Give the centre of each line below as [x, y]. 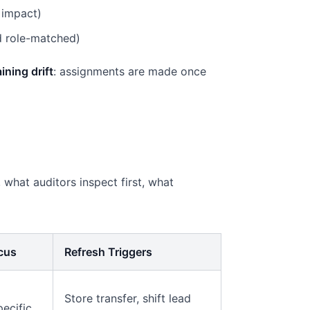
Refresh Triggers [108, 252]
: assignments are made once [130, 71]
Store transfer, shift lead [128, 298]
